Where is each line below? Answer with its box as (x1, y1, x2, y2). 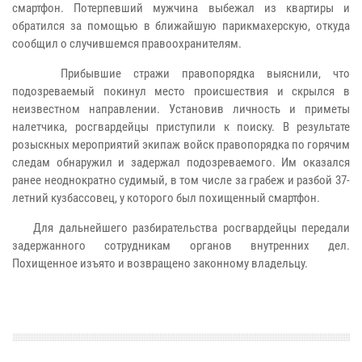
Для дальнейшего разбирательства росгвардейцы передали (12, 220, 350, 235)
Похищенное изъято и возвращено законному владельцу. (12, 255, 308, 271)
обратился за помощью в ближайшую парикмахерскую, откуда (12, 18, 350, 33)
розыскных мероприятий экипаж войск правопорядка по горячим (12, 137, 350, 152)
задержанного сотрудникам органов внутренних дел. (12, 238, 350, 253)
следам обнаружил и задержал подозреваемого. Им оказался (12, 154, 350, 170)
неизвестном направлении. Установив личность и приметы (12, 101, 350, 116)
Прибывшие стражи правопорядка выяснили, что (12, 65, 350, 81)
